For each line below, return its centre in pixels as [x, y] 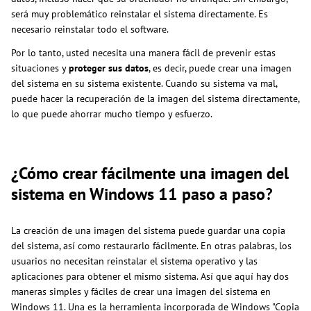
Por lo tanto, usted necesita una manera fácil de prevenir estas [143, 52]
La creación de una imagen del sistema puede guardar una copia [148, 230]
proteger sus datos [109, 68]
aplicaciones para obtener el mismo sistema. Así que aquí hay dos [150, 276]
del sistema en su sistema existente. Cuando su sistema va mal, [144, 83]
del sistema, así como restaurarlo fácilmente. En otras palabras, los [151, 245]
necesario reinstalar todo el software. [90, 29]
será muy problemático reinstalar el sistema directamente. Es [140, 14]
